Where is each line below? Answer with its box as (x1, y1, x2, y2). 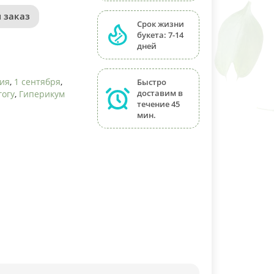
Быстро (137, 76, 167, 87)
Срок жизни (137, 18, 185, 29)
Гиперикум (18, 88, 65, 100)
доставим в (137, 87, 183, 98)
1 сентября (13, 76, 61, 87)
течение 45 (137, 98, 180, 109)
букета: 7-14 (137, 29, 184, 40)
